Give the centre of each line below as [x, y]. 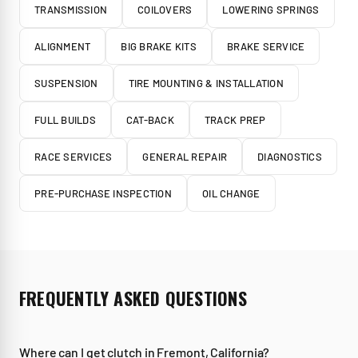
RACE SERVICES [74, 157]
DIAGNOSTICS [290, 157]
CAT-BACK [150, 120]
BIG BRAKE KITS [159, 46]
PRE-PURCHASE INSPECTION [103, 193]
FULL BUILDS [65, 120]
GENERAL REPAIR [185, 157]
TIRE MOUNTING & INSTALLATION [206, 83]
